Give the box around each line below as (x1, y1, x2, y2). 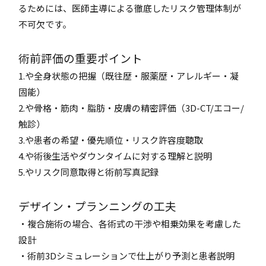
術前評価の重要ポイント (18, 50, 143, 66)
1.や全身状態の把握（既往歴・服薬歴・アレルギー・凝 (18, 69, 239, 82)
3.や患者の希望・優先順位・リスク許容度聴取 (18, 134, 204, 146)
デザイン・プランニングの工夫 (18, 198, 177, 214)
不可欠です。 (18, 18, 72, 30)
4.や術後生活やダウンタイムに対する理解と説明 (18, 150, 213, 162)
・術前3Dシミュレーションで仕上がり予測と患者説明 (18, 249, 235, 262)
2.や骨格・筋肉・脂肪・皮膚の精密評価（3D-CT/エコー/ (18, 102, 245, 114)
